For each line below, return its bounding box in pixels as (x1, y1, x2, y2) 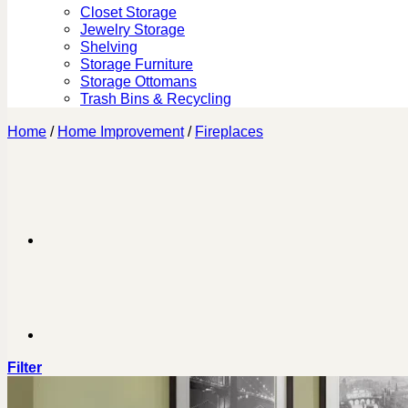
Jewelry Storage (80, 21, 185, 38)
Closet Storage (80, 4, 177, 21)
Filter (7, 359, 42, 376)
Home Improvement (57, 122, 184, 139)
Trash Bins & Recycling (80, 90, 231, 107)
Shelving (80, 38, 138, 56)
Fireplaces (195, 122, 263, 139)
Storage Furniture (80, 56, 193, 73)
